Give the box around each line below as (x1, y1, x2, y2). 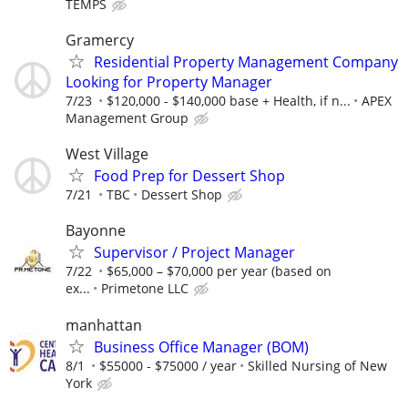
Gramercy (66, 29, 134, 50)
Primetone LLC (101, 280, 189, 298)
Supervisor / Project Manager (94, 242, 295, 263)
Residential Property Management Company (94, 51, 398, 72)
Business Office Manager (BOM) (94, 336, 309, 357)
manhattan (66, 314, 142, 335)
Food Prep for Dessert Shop (94, 166, 285, 187)
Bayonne (66, 220, 126, 241)
